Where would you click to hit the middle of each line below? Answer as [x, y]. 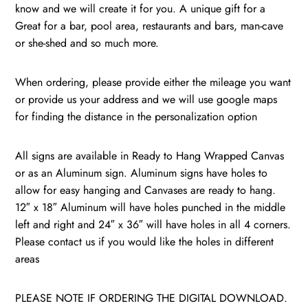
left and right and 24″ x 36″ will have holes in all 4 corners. [153, 224]
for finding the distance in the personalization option [136, 116]
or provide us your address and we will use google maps [146, 99]
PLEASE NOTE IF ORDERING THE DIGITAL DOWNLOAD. [152, 298]
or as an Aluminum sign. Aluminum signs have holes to [142, 173]
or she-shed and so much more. [87, 43]
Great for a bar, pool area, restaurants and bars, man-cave [150, 25]
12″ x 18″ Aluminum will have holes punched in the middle [151, 207]
